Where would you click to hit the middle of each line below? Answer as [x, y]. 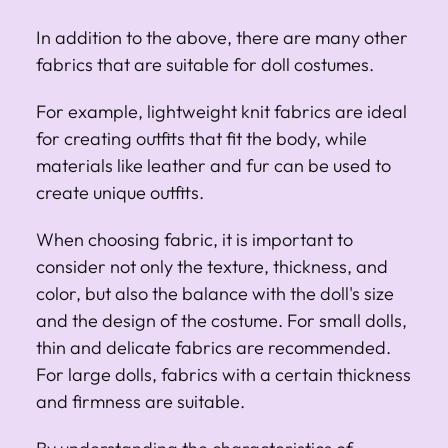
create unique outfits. [120, 192]
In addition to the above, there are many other [222, 37]
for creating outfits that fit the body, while [201, 138]
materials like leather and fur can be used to [213, 165]
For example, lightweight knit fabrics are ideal [221, 111]
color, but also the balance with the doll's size [215, 293]
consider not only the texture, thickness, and [212, 266]
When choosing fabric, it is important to [194, 239]
